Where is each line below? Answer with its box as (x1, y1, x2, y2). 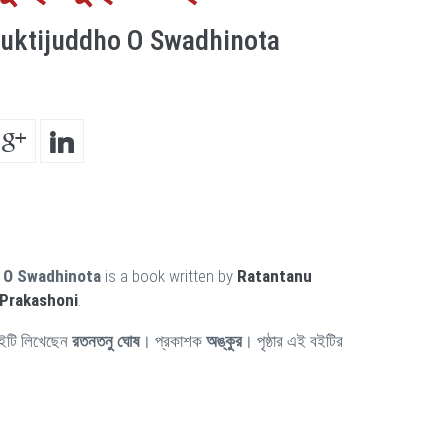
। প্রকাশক (140, 331, 206, 351)
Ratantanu (237, 266, 312, 286)
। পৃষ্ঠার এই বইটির (242, 331, 343, 351)
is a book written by (101, 266, 237, 286)
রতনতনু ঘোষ (72, 331, 140, 351)
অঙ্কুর (206, 331, 242, 351)
